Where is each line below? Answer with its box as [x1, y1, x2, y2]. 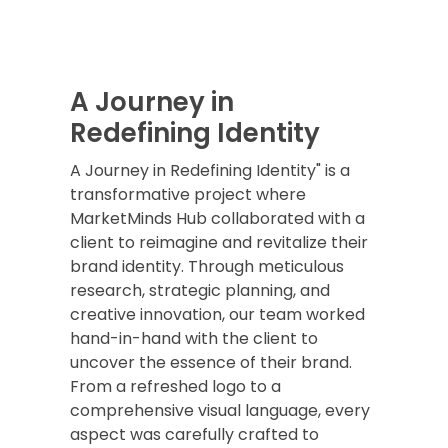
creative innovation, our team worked [70, 303, 365, 327]
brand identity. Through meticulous [70, 255, 344, 279]
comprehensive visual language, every [70, 399, 370, 423]
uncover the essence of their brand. [70, 351, 352, 375]
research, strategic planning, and [70, 279, 330, 303]
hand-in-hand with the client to [70, 327, 318, 351]
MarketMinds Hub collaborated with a [70, 207, 365, 231]
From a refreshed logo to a [70, 375, 281, 399]
